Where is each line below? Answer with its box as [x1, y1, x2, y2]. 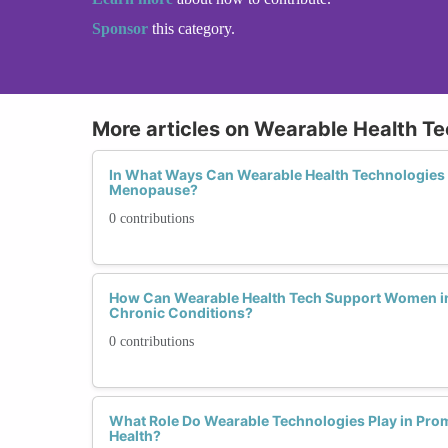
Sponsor [92, 19, 152, 37]
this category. [152, 19, 235, 37]
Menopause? [109, 180, 198, 198]
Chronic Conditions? [109, 303, 253, 321]
